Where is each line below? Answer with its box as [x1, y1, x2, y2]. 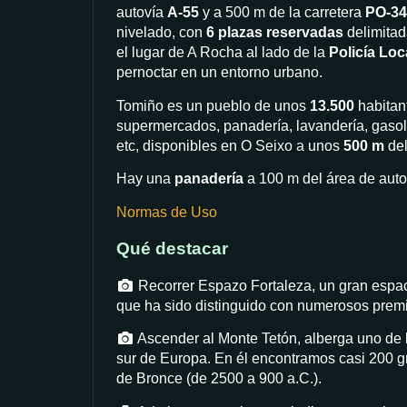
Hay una [116, 171, 174, 187]
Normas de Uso [116, 203, 217, 220]
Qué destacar [116, 239, 228, 259]
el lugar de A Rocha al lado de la [116, 45, 329, 61]
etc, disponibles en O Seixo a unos [116, 137, 343, 154]
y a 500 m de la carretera [199, 5, 365, 21]
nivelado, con [116, 25, 206, 41]
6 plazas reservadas [206, 25, 343, 41]
